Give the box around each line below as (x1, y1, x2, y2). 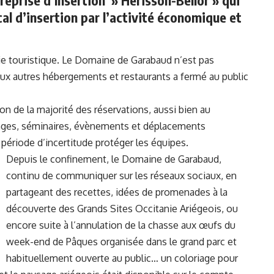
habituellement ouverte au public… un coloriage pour (6, 251, 238, 264)
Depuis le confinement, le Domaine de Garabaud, (6, 152, 221, 165)
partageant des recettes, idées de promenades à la (6, 185, 228, 198)
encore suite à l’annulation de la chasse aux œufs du (6, 218, 235, 231)
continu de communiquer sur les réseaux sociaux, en (6, 169, 237, 182)
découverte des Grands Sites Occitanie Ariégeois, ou (6, 202, 238, 215)
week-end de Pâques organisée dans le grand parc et (6, 235, 237, 248)
